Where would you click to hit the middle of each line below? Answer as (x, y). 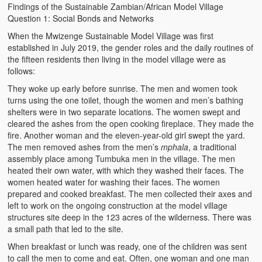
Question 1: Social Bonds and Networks (81, 18)
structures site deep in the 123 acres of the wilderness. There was (130, 217)
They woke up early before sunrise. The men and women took (123, 88)
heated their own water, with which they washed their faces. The (126, 170)
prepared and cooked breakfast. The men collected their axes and (130, 193)
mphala (175, 146)
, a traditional (213, 146)
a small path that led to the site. (66, 228)
